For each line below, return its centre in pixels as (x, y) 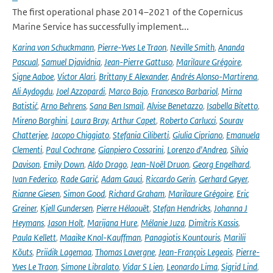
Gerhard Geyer (223, 179)
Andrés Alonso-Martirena (214, 76)
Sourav (231, 120)
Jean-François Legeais (195, 252)
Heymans (28, 223)
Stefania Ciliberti (141, 135)
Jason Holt (66, 223)
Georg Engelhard (221, 164)
